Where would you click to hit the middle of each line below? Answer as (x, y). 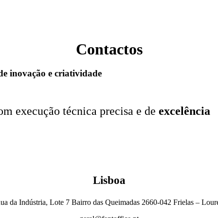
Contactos (109, 49)
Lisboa (109, 180)
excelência (184, 111)
